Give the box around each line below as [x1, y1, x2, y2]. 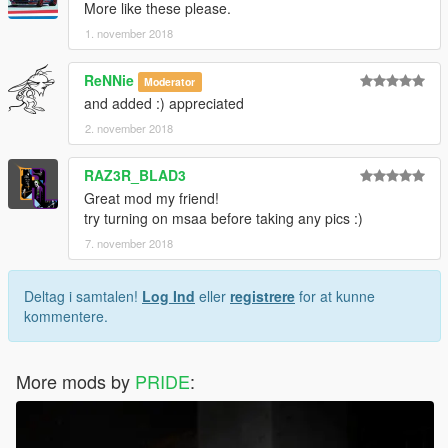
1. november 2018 [85, 24, 173, 41]
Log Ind [142, 285, 195, 306]
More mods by [16, 367, 135, 394]
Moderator [144, 73, 196, 89]
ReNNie [84, 69, 134, 90]
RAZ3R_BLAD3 [84, 164, 186, 185]
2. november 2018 [85, 119, 173, 136]
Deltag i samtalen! [24, 285, 142, 306]
